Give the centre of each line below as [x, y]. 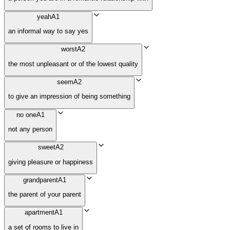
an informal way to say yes [48, 31]
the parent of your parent [45, 195]
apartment [39, 213]
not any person [30, 129]
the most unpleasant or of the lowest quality [73, 64]
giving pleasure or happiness [51, 162]
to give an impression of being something [69, 97]
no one [26, 114]
